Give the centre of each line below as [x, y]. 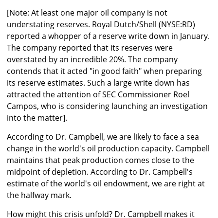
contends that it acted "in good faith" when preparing [104, 71]
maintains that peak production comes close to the [100, 160]
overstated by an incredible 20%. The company [92, 60]
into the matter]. [37, 118]
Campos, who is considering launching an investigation [107, 106]
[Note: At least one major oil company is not [87, 13]
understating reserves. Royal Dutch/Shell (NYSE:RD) [101, 25]
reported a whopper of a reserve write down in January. [108, 36]
